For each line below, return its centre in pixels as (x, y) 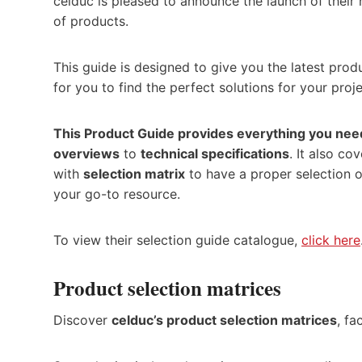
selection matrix (134, 173)
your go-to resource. (117, 194)
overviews (86, 153)
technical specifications (215, 153)
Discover (82, 320)
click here (331, 240)
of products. (91, 21)
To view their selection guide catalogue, (177, 240)
